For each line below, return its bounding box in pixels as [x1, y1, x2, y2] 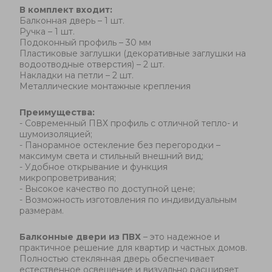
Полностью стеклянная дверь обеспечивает [19, 253, 214, 264]
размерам [19, 205, 62, 216]
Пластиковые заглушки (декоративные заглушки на [19, 48, 246, 59]
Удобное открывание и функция [25, 161, 168, 172]
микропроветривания [19, 172, 114, 183]
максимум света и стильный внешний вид [19, 151, 202, 161]
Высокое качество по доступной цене [25, 183, 193, 194]
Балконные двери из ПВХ [19, 231, 141, 242]
